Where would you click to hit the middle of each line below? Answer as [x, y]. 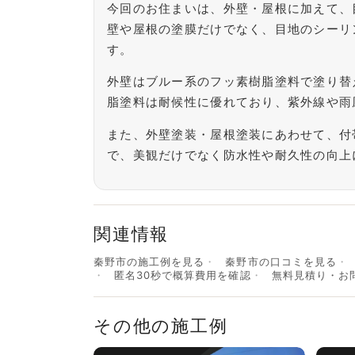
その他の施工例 [161, 326]
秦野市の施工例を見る [149, 262]
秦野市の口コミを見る [281, 262]
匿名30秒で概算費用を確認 [183, 275]
